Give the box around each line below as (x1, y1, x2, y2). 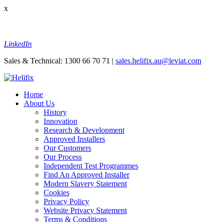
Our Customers (44, 143, 91, 152)
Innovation (44, 116, 77, 125)
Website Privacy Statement (44, 206, 127, 215)
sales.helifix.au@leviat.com (115, 56, 201, 65)
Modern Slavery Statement (44, 179, 127, 188)
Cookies (44, 188, 69, 197)
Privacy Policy (44, 197, 89, 206)
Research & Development (44, 125, 124, 134)
